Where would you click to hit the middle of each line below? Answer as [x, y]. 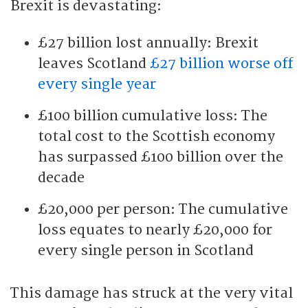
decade [61, 177]
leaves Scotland [94, 63]
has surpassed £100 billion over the [161, 157]
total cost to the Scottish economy [156, 136]
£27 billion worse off [221, 63]
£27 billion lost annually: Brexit [148, 43]
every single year [97, 84]
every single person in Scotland [146, 250]
